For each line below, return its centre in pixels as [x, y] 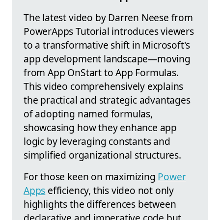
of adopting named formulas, [88, 113]
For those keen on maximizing [91, 176]
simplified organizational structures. [102, 155]
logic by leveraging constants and [97, 141]
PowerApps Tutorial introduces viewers [109, 31]
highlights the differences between [100, 204]
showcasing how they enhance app [100, 127]
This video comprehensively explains [104, 86]
